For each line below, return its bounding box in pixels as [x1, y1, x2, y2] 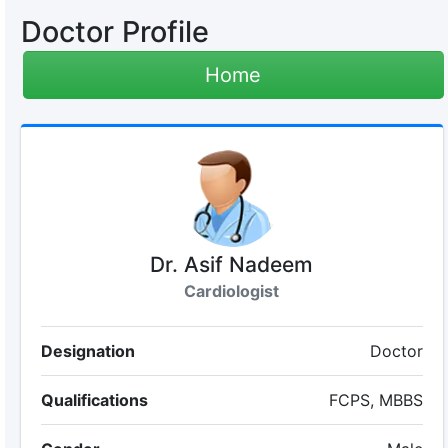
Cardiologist [184, 281, 280, 301]
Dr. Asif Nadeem [150, 252, 314, 277]
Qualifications [40, 390, 148, 410]
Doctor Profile [20, 14, 209, 49]
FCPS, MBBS [329, 390, 424, 410]
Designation [40, 341, 135, 361]
